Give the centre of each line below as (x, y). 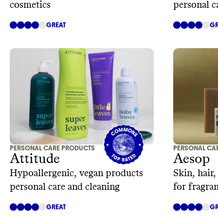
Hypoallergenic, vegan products (76, 173)
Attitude (35, 159)
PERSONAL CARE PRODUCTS (52, 148)
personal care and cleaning (65, 187)
